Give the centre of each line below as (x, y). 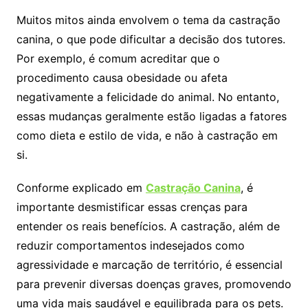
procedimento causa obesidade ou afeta (122, 78)
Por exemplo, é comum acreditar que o (118, 59)
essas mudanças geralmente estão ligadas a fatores (151, 117)
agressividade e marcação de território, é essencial (149, 265)
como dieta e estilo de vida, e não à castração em (147, 136)
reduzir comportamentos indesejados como (130, 246)
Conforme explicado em (81, 188)
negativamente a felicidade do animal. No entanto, (147, 97)
